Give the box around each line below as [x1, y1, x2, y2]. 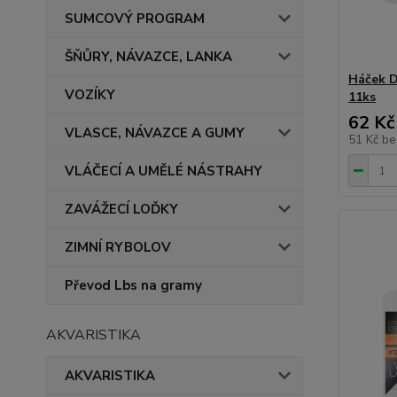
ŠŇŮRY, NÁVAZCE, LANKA [65, 48, 232, 66]
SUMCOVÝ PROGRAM [65, 10, 205, 27]
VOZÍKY [65, 86, 115, 104]
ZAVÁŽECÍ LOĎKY [65, 200, 178, 218]
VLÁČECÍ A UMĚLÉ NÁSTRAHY [65, 162, 262, 180]
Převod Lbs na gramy [65, 276, 202, 294]
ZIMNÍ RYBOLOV [65, 238, 171, 256]
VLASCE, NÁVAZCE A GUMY [65, 124, 245, 142]
